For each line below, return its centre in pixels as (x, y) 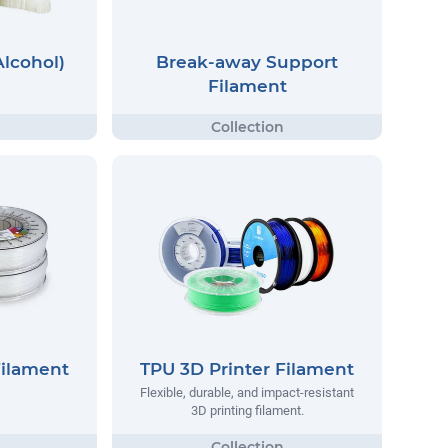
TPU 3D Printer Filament (247, 369)
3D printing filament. (247, 411)
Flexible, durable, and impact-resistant (247, 393)
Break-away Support (247, 61)
